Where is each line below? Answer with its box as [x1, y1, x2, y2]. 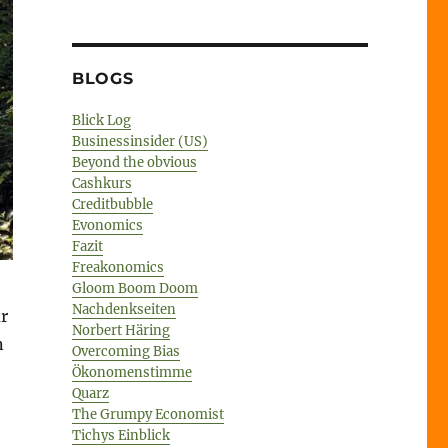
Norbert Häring [71, 321, 170, 339]
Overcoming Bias [71, 342, 180, 360]
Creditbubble [71, 195, 153, 213]
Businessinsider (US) [71, 132, 208, 150]
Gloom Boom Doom [71, 279, 198, 297]
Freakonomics [71, 258, 164, 276]
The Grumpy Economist [71, 405, 224, 423]
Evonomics [71, 216, 143, 234]
